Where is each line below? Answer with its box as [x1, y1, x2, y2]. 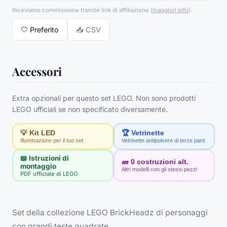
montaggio [20, 162, 56, 170]
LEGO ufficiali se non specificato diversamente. [12, 105, 168, 114]
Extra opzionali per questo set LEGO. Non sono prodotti [12, 94, 196, 103]
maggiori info [153, 7, 188, 14]
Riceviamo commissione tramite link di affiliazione [12, 7, 149, 14]
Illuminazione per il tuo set [20, 137, 83, 143]
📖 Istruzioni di [20, 154, 69, 162]
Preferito [30, 25, 59, 34]
